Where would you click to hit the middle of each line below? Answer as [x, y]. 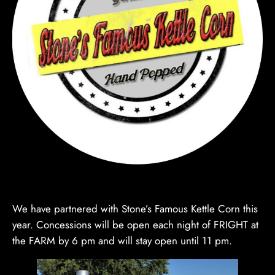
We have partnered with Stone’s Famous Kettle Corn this [135, 208]
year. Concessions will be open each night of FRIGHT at [135, 224]
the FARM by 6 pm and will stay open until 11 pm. [122, 240]
